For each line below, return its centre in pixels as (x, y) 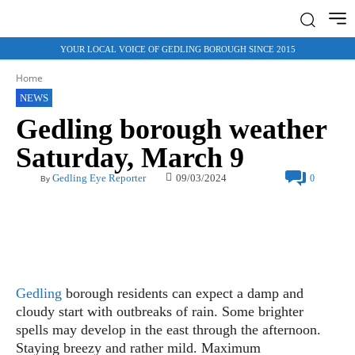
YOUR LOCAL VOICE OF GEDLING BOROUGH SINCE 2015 (177, 50)
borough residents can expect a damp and (183, 293)
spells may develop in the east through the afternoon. (168, 329)
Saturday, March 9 (130, 158)
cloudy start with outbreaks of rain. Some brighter (160, 311)
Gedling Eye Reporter (99, 178)
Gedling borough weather (171, 130)
